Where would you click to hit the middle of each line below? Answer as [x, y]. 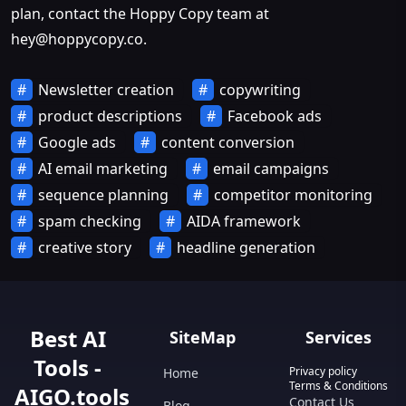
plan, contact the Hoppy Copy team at [140, 13]
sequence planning [103, 194]
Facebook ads [275, 116]
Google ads [77, 142]
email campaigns [271, 168]
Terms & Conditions [338, 386]
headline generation [246, 247]
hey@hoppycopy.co [77, 39]
